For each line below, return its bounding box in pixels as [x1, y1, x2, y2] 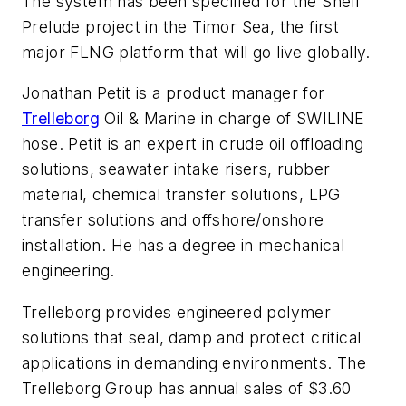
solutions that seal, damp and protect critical [22, 327, 362, 347]
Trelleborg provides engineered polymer [22, 302, 332, 322]
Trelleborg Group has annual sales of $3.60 [22, 378, 352, 398]
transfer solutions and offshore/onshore [22, 210, 324, 230]
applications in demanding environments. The [22, 353, 367, 372]
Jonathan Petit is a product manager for [22, 83, 325, 103]
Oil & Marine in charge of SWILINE [100, 109, 365, 129]
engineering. [22, 261, 115, 281]
